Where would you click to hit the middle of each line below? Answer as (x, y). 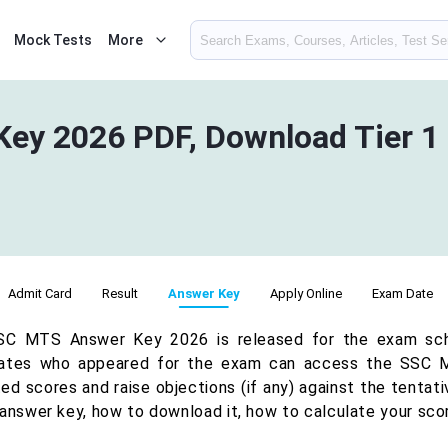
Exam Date (402, 293)
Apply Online (306, 293)
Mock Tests (53, 40)
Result (120, 293)
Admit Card (40, 293)
